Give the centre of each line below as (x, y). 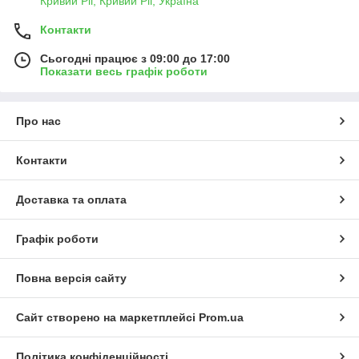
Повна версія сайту (71, 278)
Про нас (38, 121)
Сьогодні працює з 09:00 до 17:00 (135, 59)
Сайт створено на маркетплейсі (107, 318)
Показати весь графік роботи (124, 72)
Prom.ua (221, 318)
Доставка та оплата (71, 200)
